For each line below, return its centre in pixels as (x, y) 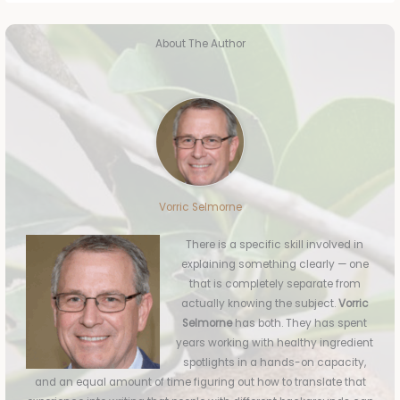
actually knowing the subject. (259, 304)
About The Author (200, 43)
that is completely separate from (275, 284)
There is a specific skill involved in (275, 245)
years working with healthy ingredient (275, 343)
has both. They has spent (300, 324)
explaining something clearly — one (275, 265)
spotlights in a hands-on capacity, (275, 363)
